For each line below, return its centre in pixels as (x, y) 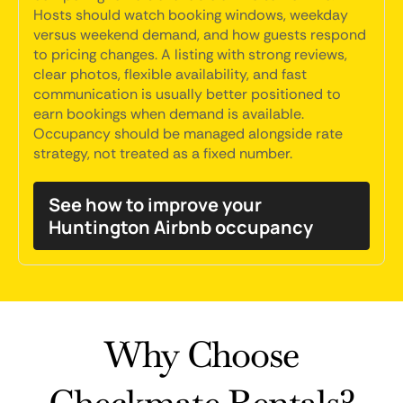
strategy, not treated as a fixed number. (163, 153)
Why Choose (201, 354)
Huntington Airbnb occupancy (181, 227)
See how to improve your (155, 205)
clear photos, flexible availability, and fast (170, 74)
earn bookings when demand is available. (169, 114)
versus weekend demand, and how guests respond (200, 35)
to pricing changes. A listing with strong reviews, (190, 54)
